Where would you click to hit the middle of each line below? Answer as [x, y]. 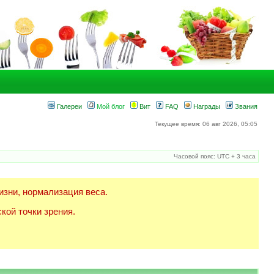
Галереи [68, 106]
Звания [245, 106]
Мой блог [110, 106]
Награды [206, 106]
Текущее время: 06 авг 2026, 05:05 [206, 124]
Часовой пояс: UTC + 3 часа [215, 156]
